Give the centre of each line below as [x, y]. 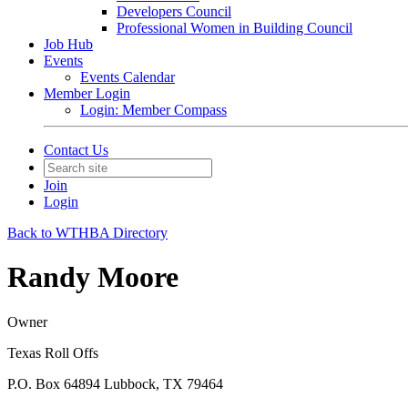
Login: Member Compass [153, 110]
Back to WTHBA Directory [87, 233]
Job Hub [68, 44]
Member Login [87, 93]
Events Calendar [127, 77]
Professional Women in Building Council [235, 28]
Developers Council [174, 11]
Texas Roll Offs [53, 352]
